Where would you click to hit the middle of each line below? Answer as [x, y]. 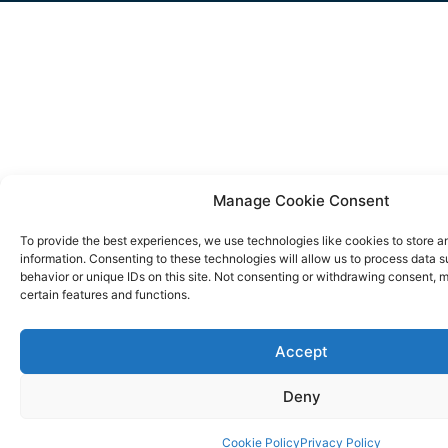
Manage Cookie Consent [301, 200]
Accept [301, 351]
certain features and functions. [105, 294]
